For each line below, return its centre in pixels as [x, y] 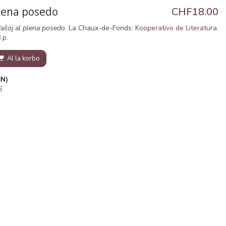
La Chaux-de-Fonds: [101, 28]
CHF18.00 [195, 12]
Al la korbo [23, 59]
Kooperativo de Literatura [176, 28]
